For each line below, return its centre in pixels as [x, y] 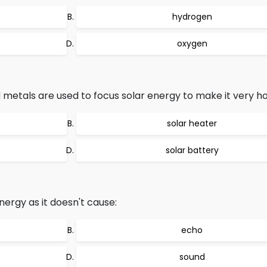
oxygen [192, 44]
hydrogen [192, 17]
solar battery [192, 150]
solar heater [192, 123]
